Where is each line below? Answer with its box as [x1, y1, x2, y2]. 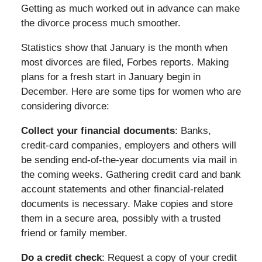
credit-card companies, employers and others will [20, 139, 236, 151]
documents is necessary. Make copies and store [20, 198, 233, 209]
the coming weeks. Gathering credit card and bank [20, 168, 241, 180]
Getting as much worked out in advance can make [20, 2, 240, 14]
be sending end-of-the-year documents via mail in [20, 154, 237, 166]
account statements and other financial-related [20, 183, 223, 195]
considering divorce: [20, 100, 109, 112]
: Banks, [174, 125, 211, 136]
